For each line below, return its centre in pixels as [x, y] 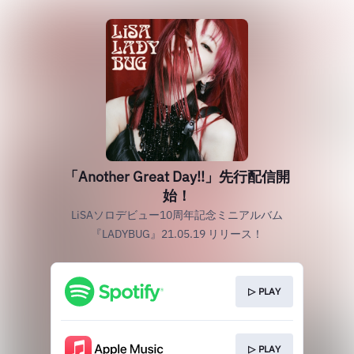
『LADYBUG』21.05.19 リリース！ [177, 234]
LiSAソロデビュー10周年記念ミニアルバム [177, 215]
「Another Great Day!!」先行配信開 [177, 177]
